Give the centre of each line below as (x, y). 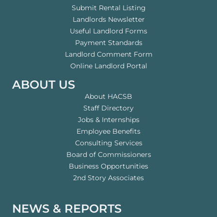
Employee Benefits (108, 131)
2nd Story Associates (108, 178)
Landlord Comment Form (108, 54)
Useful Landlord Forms (108, 31)
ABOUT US (44, 84)
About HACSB (108, 96)
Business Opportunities (108, 166)
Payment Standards (108, 42)
